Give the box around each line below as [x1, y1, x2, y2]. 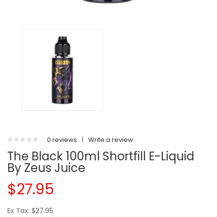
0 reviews [47, 135, 77, 144]
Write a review [88, 135, 133, 144]
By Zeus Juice [7, 160, 85, 176]
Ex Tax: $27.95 [7, 206, 53, 216]
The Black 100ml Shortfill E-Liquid [7, 148, 194, 164]
